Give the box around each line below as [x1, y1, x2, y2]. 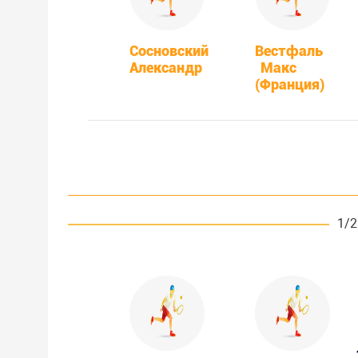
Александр [129, 58, 202, 76]
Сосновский [129, 42, 209, 59]
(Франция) [254, 75, 324, 93]
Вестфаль [254, 42, 323, 59]
